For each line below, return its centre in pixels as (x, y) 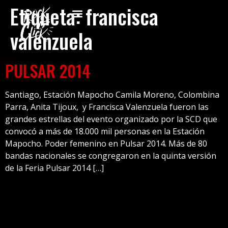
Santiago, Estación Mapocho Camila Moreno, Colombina (112, 95)
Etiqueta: (48, 16)
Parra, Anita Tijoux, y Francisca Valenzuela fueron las (107, 107)
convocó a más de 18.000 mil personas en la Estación (105, 131)
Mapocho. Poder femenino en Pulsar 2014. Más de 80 (106, 144)
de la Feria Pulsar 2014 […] (54, 168)
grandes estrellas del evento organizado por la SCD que (111, 119)
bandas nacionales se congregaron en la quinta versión (111, 156)
